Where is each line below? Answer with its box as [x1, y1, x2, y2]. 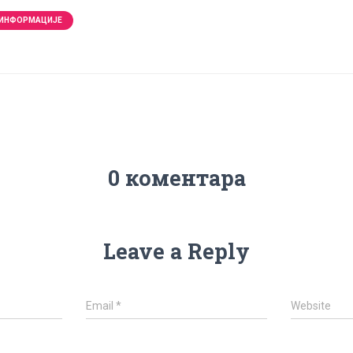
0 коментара [107, 164, 246, 191]
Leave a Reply [103, 237, 250, 265]
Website [290, 299, 331, 312]
